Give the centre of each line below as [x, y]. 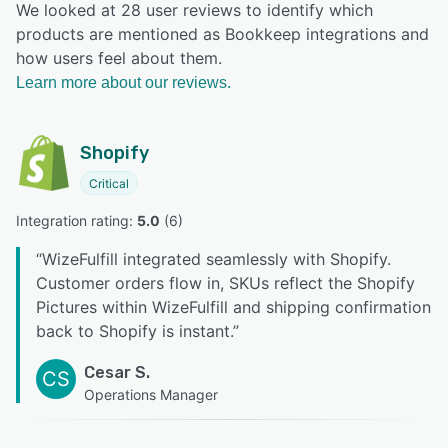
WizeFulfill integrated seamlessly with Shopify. [216, 259]
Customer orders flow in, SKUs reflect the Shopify [225, 283]
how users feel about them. [119, 58]
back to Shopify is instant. [134, 331]
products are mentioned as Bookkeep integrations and [222, 34]
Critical [109, 184]
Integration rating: [76, 221]
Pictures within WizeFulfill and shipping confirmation [233, 307]
